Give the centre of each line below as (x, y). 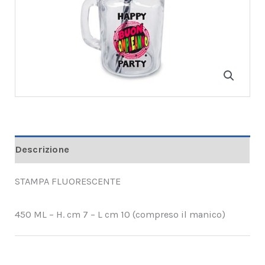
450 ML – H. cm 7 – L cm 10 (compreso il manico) (120, 215)
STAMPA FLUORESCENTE (68, 182)
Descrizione (42, 149)
